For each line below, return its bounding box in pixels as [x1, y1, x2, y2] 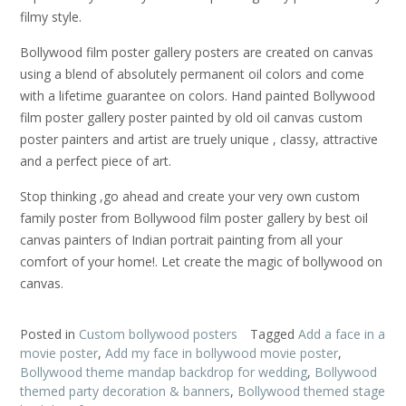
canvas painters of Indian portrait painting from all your [20, 231, 343, 249]
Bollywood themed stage [237, 382, 385, 400]
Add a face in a [298, 324, 385, 343]
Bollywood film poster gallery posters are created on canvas [20, 43, 373, 61]
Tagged [250, 324, 298, 343]
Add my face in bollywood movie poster [105, 343, 338, 362]
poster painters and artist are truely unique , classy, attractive [20, 130, 378, 148]
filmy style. [20, 7, 82, 25]
